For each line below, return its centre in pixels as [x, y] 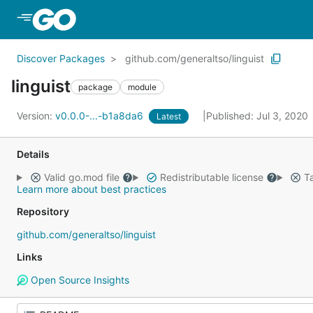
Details [33, 154]
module [142, 87]
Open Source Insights [78, 280]
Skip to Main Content [135, 19]
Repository [43, 211]
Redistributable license [211, 177]
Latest [169, 116]
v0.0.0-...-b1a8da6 [101, 116]
